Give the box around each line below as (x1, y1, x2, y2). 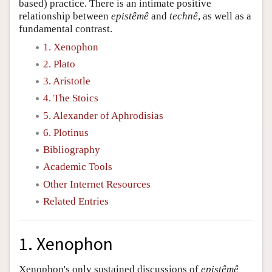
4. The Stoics (43, 92, 98, 104)
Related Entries (43, 195, 109, 207)
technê (169, 10, 198, 22)
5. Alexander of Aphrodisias (43, 109, 163, 121)
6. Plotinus (43, 126, 89, 138)
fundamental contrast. (19, 22, 112, 35)
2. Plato (43, 58, 75, 70)
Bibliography (43, 144, 100, 155)
